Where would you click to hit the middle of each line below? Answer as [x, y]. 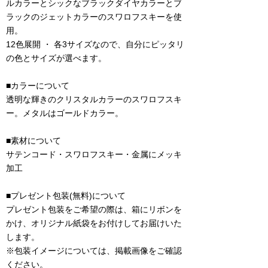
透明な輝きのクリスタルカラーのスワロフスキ [94, 99]
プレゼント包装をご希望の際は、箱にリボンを [94, 209]
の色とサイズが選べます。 [56, 58]
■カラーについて [38, 86]
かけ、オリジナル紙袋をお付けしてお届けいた [94, 223]
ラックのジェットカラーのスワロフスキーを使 [94, 17]
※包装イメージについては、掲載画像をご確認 [94, 251]
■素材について [33, 141]
